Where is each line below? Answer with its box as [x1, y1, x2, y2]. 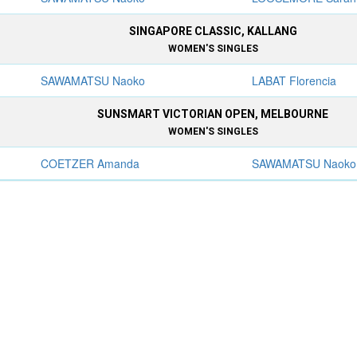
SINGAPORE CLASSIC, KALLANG [128, 25, 297, 37]
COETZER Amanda [41, 155, 140, 171]
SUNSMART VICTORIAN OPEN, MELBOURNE [97, 108, 329, 120]
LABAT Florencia [252, 73, 337, 88]
